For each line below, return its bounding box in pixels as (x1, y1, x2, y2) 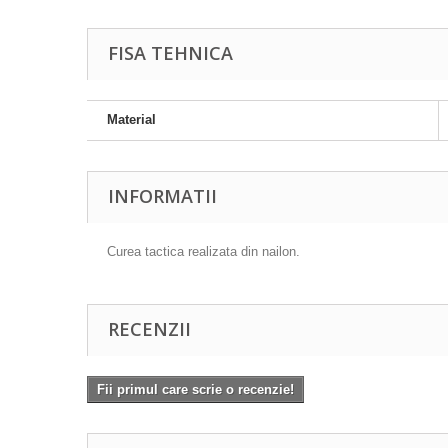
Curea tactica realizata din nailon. (107, 244, 300, 260)
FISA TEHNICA (108, 41, 233, 66)
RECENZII (108, 317, 191, 342)
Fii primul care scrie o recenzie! (97, 382, 294, 398)
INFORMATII (108, 184, 217, 209)
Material (107, 112, 156, 128)
